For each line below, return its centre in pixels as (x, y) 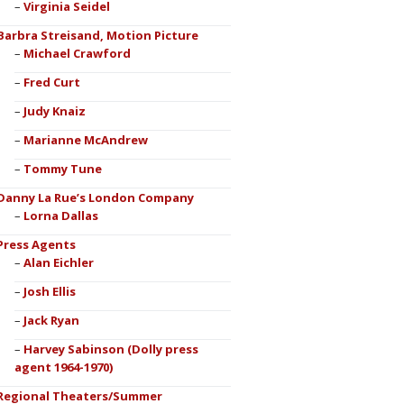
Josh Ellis (49, 291)
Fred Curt (51, 82)
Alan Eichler (58, 262)
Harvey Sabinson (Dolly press (110, 349)
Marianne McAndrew (85, 140)
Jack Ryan (51, 320)
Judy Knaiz (54, 111)
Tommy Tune (62, 169)
